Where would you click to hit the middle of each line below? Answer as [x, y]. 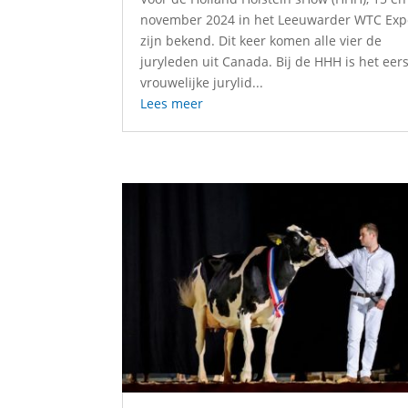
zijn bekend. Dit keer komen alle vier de [261, 41]
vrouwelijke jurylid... [202, 83]
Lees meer [172, 104]
